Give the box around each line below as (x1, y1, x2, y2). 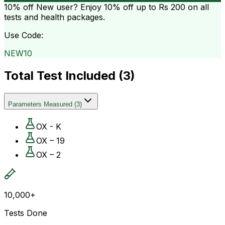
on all (185, 2, 209, 12)
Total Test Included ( (4, 68, 123, 83)
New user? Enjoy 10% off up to (34, 2, 159, 12)
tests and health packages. (4, 12, 105, 22)
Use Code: (4, 30, 43, 40)
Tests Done (4, 207, 47, 218)
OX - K (36, 121, 61, 132)
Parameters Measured (8, 100, 72, 108)
